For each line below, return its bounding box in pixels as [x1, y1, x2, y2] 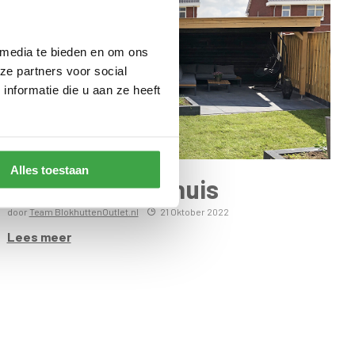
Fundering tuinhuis [6, 173, 219, 204]
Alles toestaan [10, 162, 89, 176]
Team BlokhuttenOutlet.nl [29, 205, 139, 217]
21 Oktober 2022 [159, 205, 229, 217]
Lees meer [6, 228, 71, 244]
